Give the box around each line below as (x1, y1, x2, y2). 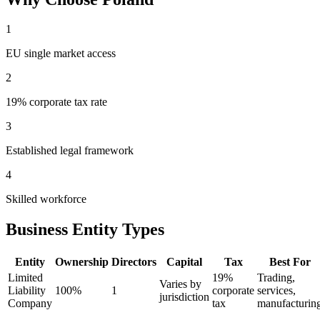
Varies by (159, 278, 201, 291)
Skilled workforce (6, 193, 86, 206)
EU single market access (6, 47, 116, 60)
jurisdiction (159, 291, 209, 304)
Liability (8, 284, 46, 297)
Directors (111, 256, 156, 269)
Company (8, 297, 52, 310)
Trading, (257, 271, 295, 284)
